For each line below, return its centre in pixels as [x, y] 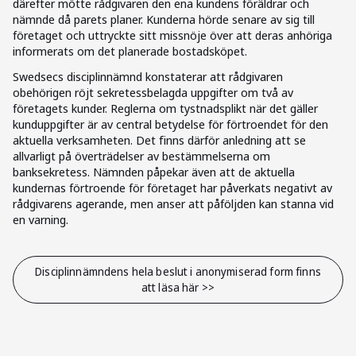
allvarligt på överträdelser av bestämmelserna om [141, 156]
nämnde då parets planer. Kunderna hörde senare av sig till [164, 19]
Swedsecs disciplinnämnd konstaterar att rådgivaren [148, 76]
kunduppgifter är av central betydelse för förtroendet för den [170, 124]
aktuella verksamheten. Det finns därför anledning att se [159, 140]
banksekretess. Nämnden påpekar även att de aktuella [154, 172]
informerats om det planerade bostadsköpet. [130, 51]
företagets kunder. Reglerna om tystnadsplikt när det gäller [165, 108]
